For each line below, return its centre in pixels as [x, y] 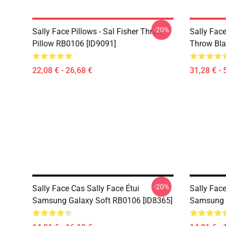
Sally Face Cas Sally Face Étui [86, 188]
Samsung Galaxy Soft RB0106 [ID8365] [102, 201]
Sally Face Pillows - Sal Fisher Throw [98, 32]
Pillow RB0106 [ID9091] [74, 44]
